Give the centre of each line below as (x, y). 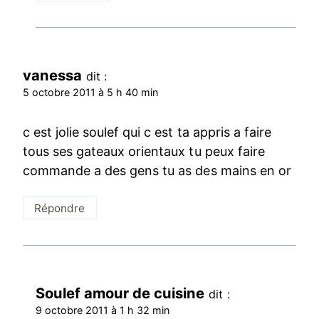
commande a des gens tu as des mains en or (157, 170)
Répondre (60, 208)
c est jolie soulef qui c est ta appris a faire (147, 132)
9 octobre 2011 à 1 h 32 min (103, 310)
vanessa (53, 75)
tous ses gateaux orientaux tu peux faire (144, 151)
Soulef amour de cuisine (120, 293)
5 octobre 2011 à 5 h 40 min (91, 93)
